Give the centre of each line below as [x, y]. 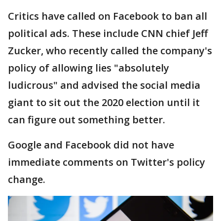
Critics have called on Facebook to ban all [108, 16]
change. [27, 179]
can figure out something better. [87, 120]
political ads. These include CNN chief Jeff [108, 33]
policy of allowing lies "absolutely [89, 68]
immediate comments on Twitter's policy [107, 162]
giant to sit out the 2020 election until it [104, 102]
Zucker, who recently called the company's [110, 51]
